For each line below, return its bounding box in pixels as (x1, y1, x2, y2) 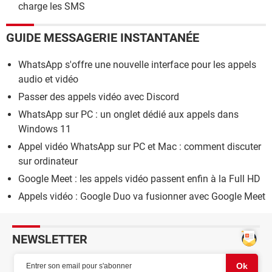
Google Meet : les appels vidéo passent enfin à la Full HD (18, 173, 260, 185)
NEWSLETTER (12, 232, 87, 247)
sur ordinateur (18, 155, 78, 168)
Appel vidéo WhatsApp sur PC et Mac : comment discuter (18, 141, 261, 153)
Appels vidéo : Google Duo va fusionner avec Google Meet (18, 191, 265, 203)
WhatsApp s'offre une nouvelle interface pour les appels (18, 59, 256, 71)
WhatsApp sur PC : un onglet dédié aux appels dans (18, 109, 239, 121)
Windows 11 (18, 123, 71, 135)
